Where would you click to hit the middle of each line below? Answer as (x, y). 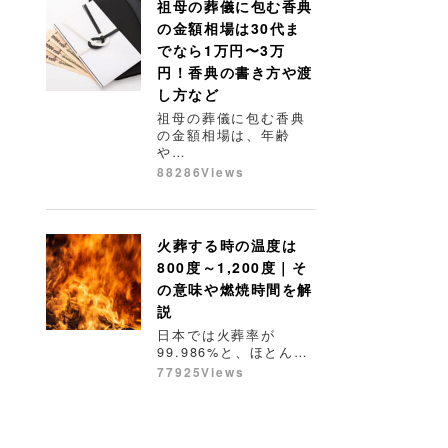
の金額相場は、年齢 (224, 134)
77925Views (201, 371)
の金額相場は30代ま (229, 27)
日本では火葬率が (216, 334)
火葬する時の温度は (227, 244)
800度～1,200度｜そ (232, 266)
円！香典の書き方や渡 (235, 71)
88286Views (201, 171)
